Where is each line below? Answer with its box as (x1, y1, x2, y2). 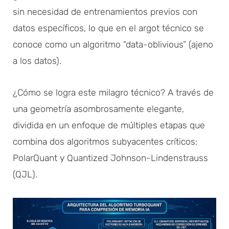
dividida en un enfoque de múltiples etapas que (13, 120, 205, 130)
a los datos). (13, 55, 61, 66)
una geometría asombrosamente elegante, (13, 103, 184, 114)
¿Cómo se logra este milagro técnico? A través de (13, 87, 214, 98)
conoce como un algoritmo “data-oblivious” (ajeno (13, 39, 213, 50)
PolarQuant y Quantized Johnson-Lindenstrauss (13, 152, 208, 163)
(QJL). (13, 169, 37, 179)
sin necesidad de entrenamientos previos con (13, 6, 197, 17)
